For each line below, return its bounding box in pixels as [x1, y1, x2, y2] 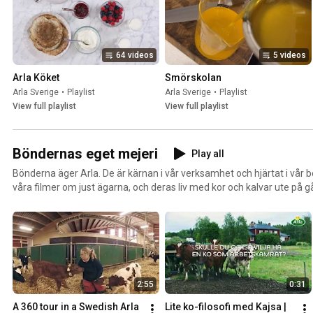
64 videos [116, 50, 154, 61]
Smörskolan [165, 72, 221, 84]
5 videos [273, 50, 306, 61]
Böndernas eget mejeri [13, 145, 158, 163]
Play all [191, 148, 224, 160]
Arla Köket [13, 72, 59, 84]
